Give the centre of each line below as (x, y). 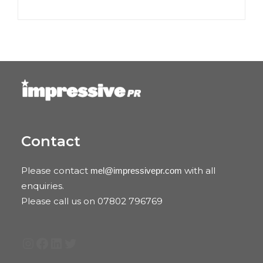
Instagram (52, 242)
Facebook (65, 242)
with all (199, 171)
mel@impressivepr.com (136, 171)
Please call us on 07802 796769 (92, 201)
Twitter (84, 242)
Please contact (56, 171)
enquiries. (43, 186)
